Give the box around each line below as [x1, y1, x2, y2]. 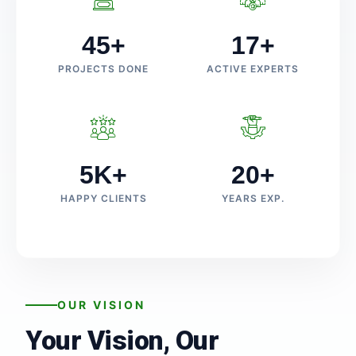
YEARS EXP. [221, 192, 284, 204]
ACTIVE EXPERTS [207, 63, 299, 75]
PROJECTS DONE [58, 63, 149, 75]
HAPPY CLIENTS [60, 192, 147, 204]
